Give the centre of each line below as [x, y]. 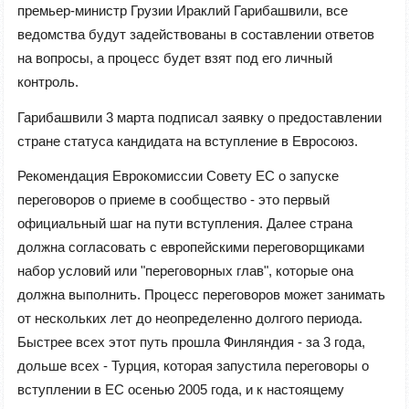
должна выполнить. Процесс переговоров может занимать [201, 295]
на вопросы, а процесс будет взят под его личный [175, 58]
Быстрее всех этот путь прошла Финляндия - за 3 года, [191, 342]
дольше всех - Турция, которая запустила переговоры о [193, 366]
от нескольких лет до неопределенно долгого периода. [190, 319]
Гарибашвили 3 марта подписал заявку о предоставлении [199, 117]
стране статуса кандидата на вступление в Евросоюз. [188, 141]
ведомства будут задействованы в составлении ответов [196, 35]
